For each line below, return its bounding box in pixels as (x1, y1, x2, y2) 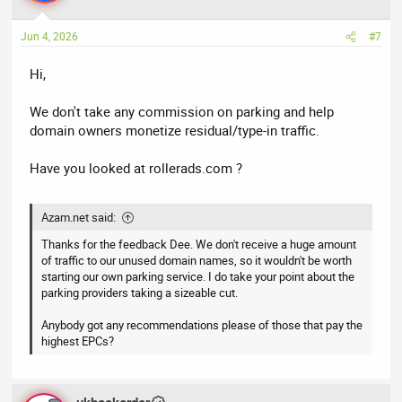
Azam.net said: (41, 208, 117, 225)
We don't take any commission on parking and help (30, 102, 335, 121)
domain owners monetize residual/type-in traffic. (30, 121, 320, 140)
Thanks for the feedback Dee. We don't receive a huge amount (41, 235, 357, 252)
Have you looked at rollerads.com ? (30, 159, 243, 178)
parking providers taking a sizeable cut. (41, 284, 239, 301)
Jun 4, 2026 (21, 29, 79, 44)
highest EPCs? (41, 332, 115, 349)
